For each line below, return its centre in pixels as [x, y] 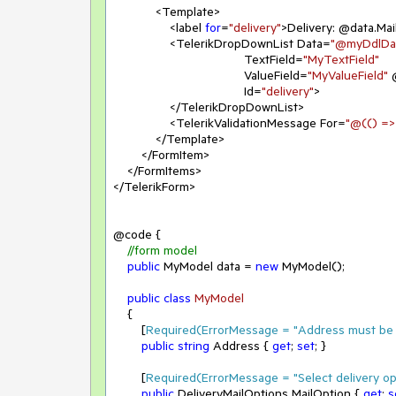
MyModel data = [208, 266]
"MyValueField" [348, 75]
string [194, 346]
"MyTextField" [341, 59]
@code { [137, 234]
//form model [162, 250]
